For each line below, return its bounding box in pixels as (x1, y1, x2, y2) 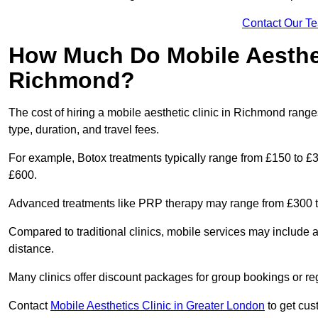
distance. (9, 243, 54, 256)
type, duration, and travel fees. (9, 124, 159, 136)
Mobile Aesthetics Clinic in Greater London (50, 300, 265, 312)
